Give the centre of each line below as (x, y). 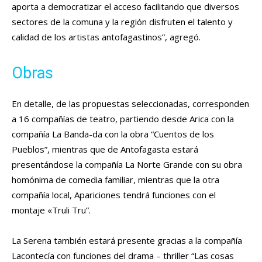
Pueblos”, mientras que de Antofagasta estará (105, 149)
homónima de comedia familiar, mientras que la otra (116, 179)
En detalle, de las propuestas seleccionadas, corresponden (130, 103)
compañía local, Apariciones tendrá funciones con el (114, 194)
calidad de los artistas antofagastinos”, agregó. (106, 37)
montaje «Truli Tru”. (51, 210)
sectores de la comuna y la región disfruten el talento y (122, 21)
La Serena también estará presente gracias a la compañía (127, 240)
